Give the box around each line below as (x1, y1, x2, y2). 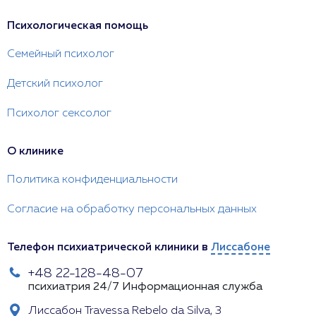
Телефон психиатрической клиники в (7, 242, 211, 253)
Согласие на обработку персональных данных (7, 204, 257, 215)
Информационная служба (122, 281, 262, 293)
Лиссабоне (211, 242, 270, 253)
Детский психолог (7, 78, 103, 90)
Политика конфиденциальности (7, 174, 178, 186)
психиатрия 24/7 (28, 281, 119, 293)
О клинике (7, 146, 63, 157)
